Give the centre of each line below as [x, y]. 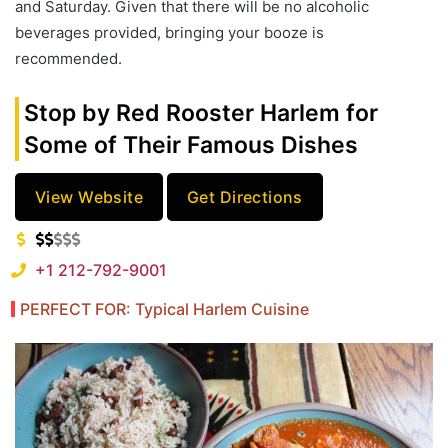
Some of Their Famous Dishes [191, 145]
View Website [89, 196]
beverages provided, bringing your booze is [169, 33]
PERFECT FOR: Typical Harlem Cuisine [164, 308]
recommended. [68, 59]
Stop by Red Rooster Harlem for [201, 113]
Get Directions [245, 196]
